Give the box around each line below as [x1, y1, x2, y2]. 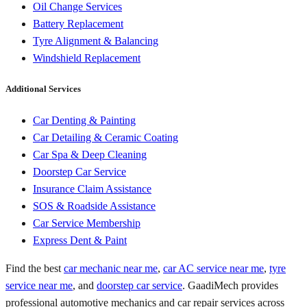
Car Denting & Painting [33, 114, 136, 126]
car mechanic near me [64, 262, 158, 274]
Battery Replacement [33, 18, 123, 30]
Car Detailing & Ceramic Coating [33, 131, 178, 143]
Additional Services [5, 84, 81, 95]
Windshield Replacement [33, 52, 140, 64]
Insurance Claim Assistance [33, 182, 151, 195]
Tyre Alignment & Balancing [33, 35, 158, 47]
